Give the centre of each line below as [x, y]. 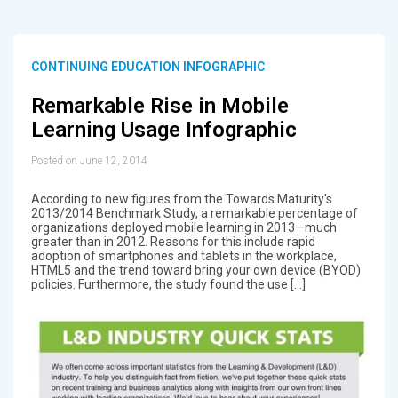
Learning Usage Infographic [163, 129]
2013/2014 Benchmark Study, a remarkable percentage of [194, 214]
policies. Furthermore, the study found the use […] [168, 285]
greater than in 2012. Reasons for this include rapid [173, 242]
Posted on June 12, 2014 [89, 161]
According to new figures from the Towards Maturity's [181, 199]
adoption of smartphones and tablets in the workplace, [183, 256]
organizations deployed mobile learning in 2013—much [183, 228]
